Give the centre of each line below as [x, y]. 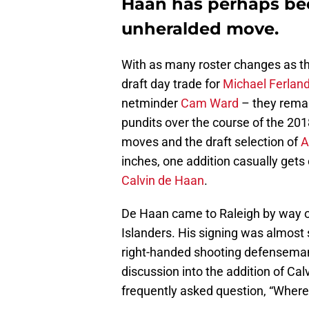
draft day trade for [172, 84]
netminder [151, 103]
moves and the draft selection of [211, 142]
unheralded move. [200, 29]
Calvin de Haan [163, 181]
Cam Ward [210, 103]
